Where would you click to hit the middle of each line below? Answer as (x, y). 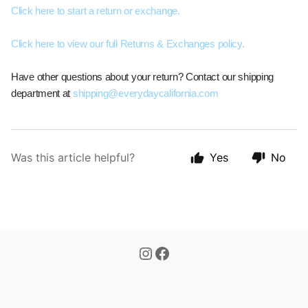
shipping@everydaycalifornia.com (145, 93)
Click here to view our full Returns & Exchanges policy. (128, 44)
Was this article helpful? (73, 157)
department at (42, 93)
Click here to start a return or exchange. (96, 11)
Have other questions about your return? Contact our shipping (143, 77)
